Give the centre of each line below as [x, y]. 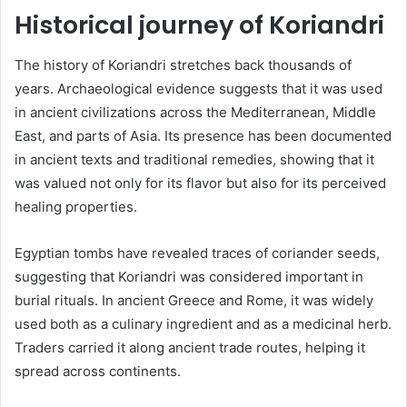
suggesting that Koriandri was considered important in [189, 277]
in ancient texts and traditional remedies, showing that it [194, 160]
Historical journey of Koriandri [199, 25]
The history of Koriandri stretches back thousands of [183, 65]
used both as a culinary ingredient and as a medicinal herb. [203, 324]
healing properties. [76, 207]
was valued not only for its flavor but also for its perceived [200, 184]
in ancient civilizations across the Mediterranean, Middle [195, 113]
